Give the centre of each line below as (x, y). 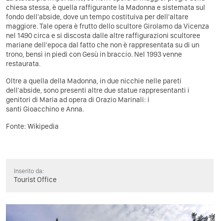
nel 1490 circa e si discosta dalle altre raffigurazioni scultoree (103, 35)
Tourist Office (35, 179)
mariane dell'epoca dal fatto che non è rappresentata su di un (103, 45)
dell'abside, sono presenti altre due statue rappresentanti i (98, 90)
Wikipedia (43, 126)
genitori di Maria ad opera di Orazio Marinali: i (78, 99)
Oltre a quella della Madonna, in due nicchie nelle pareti (94, 81)
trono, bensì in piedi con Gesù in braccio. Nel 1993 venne (94, 54)
